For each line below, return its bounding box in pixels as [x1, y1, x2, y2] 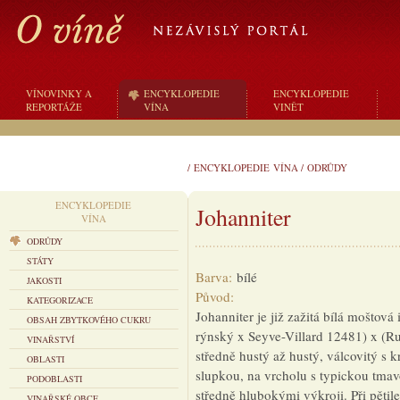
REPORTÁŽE [26, 100, 82, 113]
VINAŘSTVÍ [27, 333, 74, 346]
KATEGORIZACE [27, 294, 93, 306]
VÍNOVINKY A [26, 87, 92, 100]
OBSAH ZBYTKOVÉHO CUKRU [27, 313, 151, 326]
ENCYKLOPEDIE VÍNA [194, 161, 298, 174]
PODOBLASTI [27, 372, 82, 385]
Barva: [196, 268, 237, 286]
